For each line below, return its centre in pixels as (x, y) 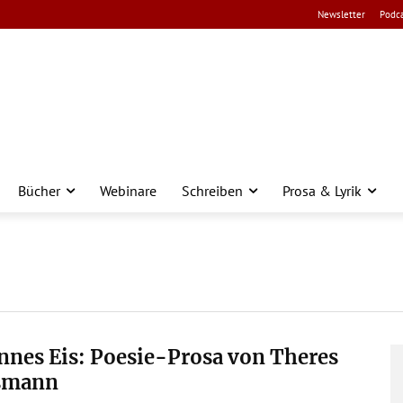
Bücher (39, 190)
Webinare (128, 190)
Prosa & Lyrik (322, 190)
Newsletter (341, 14)
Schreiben (212, 190)
